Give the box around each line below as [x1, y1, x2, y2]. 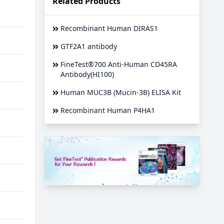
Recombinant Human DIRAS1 [60, 23, 158, 33]
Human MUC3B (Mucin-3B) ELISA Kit [60, 87, 181, 97]
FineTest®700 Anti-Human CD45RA [60, 59, 177, 69]
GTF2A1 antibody [60, 41, 117, 51]
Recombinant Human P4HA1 [60, 105, 155, 115]
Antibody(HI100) [60, 69, 114, 79]
